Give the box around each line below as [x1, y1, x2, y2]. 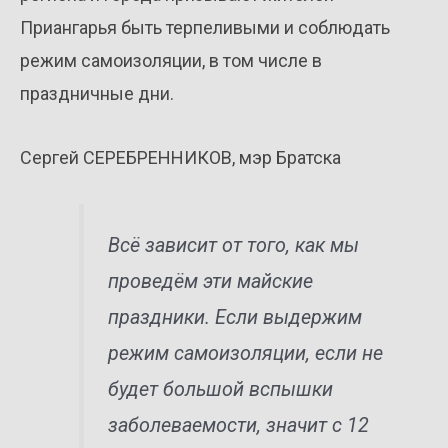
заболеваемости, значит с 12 [108, 413, 370, 437]
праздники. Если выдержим [108, 305, 363, 329]
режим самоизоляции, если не [108, 341, 384, 365]
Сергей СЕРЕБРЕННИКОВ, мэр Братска [20, 147, 341, 169]
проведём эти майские [108, 269, 314, 293]
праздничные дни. [20, 82, 174, 104]
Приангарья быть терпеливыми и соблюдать [20, 16, 390, 38]
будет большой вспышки [108, 377, 334, 401]
